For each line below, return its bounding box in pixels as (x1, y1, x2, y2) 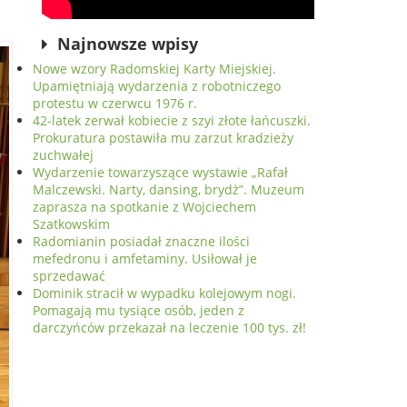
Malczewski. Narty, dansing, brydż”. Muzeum (33, 181, 304, 198)
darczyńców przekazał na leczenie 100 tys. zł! (33, 319, 306, 336)
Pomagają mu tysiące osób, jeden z (33, 302, 244, 319)
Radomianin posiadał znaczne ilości (33, 233, 250, 250)
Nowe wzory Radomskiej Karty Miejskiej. (33, 60, 276, 77)
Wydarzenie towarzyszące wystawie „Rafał (33, 164, 288, 181)
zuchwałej (33, 146, 94, 164)
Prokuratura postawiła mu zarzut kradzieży (33, 129, 293, 146)
